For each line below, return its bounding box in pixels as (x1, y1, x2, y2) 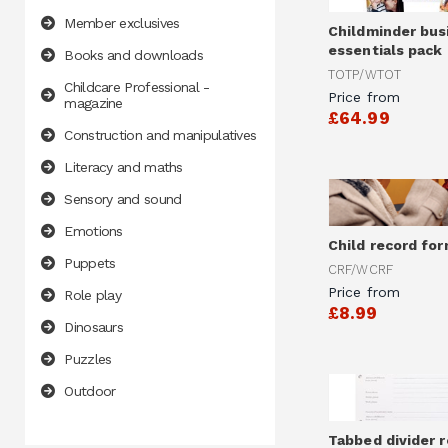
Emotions (64, 223, 123, 240)
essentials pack (328, 42, 443, 59)
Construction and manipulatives (64, 127, 257, 144)
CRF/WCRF (328, 261, 393, 277)
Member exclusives (64, 15, 180, 32)
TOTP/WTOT (328, 66, 401, 82)
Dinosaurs (64, 319, 124, 336)
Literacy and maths (64, 159, 183, 176)
